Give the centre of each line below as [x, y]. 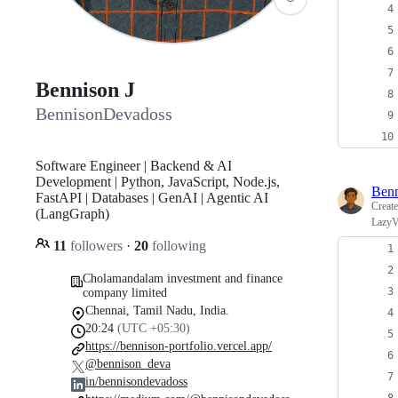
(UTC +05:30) [154, 328]
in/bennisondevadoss [136, 381]
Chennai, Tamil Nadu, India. [157, 310]
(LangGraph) [72, 213]
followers [96, 245]
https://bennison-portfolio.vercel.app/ [179, 346]
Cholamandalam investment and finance [182, 278]
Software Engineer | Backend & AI [134, 165]
